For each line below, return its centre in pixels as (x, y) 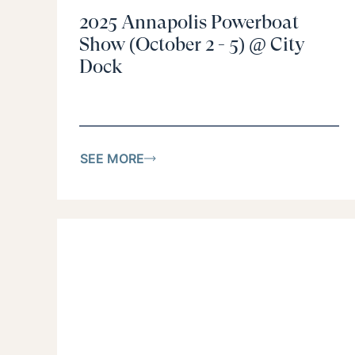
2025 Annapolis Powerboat (189, 23)
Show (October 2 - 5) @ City (192, 45)
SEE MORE (112, 158)
